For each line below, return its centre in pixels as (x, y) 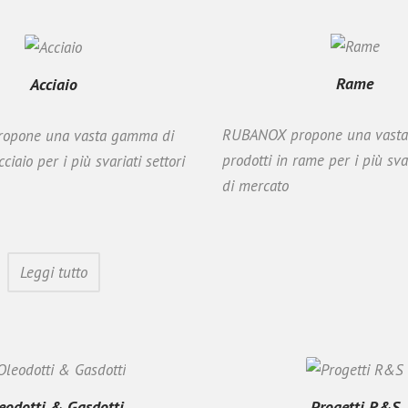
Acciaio (53, 84)
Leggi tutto (53, 272)
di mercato (255, 185)
